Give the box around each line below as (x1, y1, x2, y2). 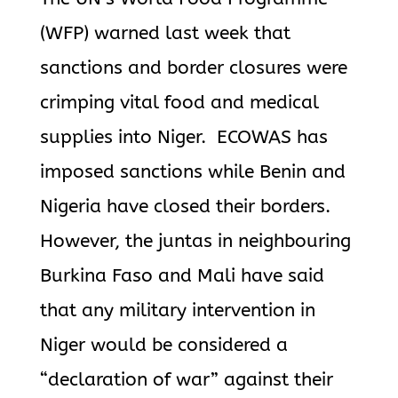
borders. (259, 195, 336, 218)
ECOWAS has (211, 126, 328, 148)
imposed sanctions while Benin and (39, 161, 346, 183)
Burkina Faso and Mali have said (39, 265, 324, 287)
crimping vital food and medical (39, 92, 319, 114)
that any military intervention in (39, 299, 315, 322)
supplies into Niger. (39, 126, 211, 148)
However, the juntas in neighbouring (39, 230, 351, 252)
